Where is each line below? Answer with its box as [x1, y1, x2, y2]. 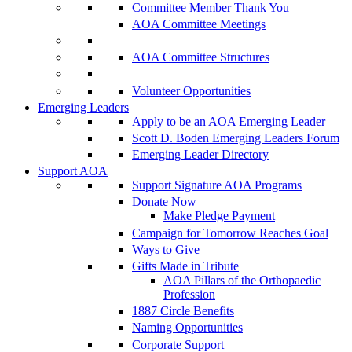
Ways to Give [132, 242, 200, 256]
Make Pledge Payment [163, 209, 275, 223]
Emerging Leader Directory [132, 148, 269, 162]
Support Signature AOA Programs [132, 178, 302, 192]
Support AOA [38, 164, 108, 178]
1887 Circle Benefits [132, 304, 234, 318]
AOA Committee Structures [132, 50, 269, 64]
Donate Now [132, 195, 196, 209]
